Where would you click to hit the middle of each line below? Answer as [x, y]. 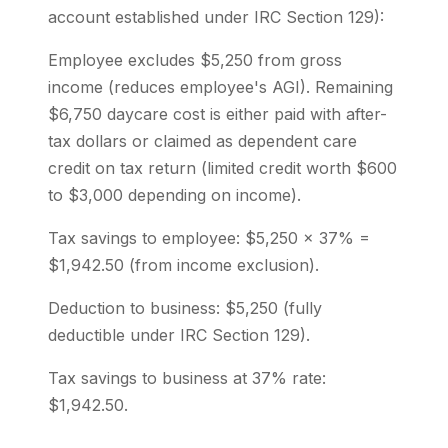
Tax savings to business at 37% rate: [187, 378]
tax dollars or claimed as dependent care [202, 141]
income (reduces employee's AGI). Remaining [220, 87]
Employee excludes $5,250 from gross [195, 60]
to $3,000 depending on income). [174, 195]
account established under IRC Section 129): [216, 17]
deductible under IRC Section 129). [179, 335]
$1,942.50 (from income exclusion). [183, 265]
